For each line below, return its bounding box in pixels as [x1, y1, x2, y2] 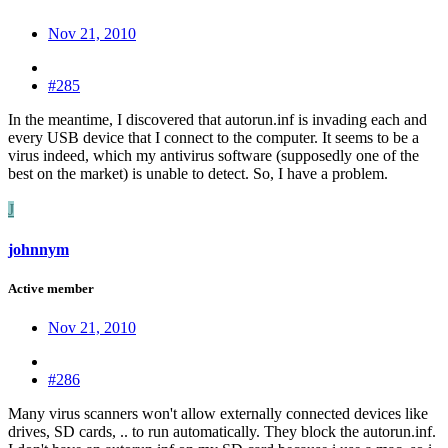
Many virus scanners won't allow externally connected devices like [8, 405, 428, 423]
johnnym [8, 240, 69, 258]
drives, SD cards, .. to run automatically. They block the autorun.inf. [8, 423, 436, 441]
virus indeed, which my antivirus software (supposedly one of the [8, 147, 419, 165]
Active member [8, 280, 94, 296]
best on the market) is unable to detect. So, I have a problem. [8, 165, 388, 183]
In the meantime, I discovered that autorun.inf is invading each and [8, 111, 427, 129]
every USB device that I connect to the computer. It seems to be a [8, 129, 419, 147]
